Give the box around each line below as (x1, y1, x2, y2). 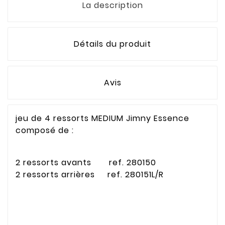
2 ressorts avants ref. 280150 (16, 156, 156, 168)
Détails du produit (74, 38, 151, 50)
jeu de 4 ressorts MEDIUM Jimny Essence (16, 112, 189, 124)
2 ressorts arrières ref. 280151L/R (16, 168, 164, 180)
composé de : (16, 124, 74, 136)
